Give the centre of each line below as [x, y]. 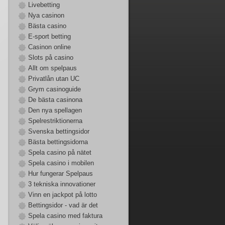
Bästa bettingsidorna [58, 142]
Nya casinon [46, 15]
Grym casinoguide [54, 89]
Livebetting [44, 5]
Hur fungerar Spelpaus [61, 174]
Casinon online [49, 47]
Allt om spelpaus [52, 68]
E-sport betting [49, 36]
